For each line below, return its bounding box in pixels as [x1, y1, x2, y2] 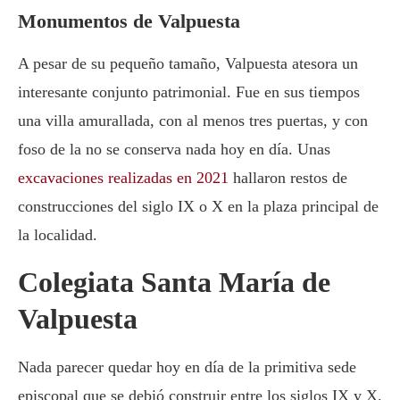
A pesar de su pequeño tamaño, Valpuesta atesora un [18, 54, 358, 73]
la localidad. [18, 226, 97, 245]
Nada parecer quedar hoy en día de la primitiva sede [18, 358, 356, 377]
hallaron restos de [229, 169, 347, 187]
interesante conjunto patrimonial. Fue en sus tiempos [18, 83, 360, 102]
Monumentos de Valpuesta [18, 10, 240, 33]
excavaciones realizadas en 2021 [18, 169, 229, 187]
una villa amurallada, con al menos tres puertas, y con [18, 112, 368, 130]
